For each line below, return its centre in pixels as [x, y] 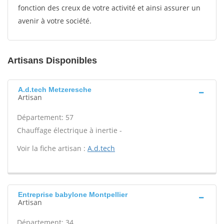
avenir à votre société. [55, 21]
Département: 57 [45, 117]
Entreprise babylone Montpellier [73, 194]
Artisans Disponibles [52, 60]
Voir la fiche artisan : [52, 148]
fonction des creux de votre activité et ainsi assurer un [109, 8]
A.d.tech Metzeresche [55, 89]
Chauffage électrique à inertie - [69, 130]
